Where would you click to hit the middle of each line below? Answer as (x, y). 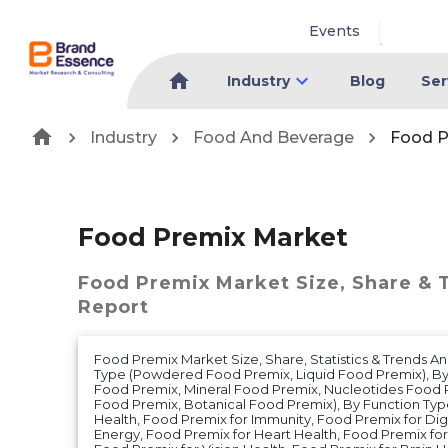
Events (335, 30)
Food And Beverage (273, 137)
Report (113, 306)
